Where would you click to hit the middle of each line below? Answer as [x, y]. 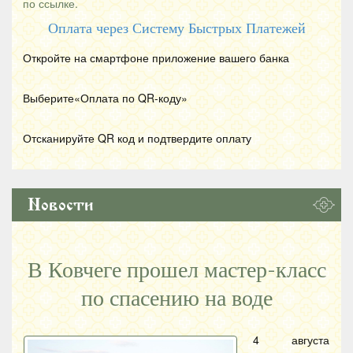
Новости [61, 204]
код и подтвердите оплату [183, 137]
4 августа [291, 339]
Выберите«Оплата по [80, 97]
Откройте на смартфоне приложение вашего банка [156, 57]
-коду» [171, 97]
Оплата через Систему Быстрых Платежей [176, 28]
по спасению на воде [176, 298]
